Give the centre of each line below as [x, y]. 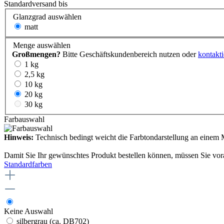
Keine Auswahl [28, 211]
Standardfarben [28, 164]
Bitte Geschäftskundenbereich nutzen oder [129, 54]
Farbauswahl [24, 119]
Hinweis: [19, 137]
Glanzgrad [29, 16]
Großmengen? [36, 54]
